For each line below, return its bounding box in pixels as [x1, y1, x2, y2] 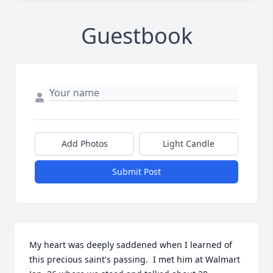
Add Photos [61, 137, 108, 149]
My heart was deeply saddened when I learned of [29, 238, 232, 250]
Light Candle [163, 137, 214, 149]
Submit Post [112, 165, 161, 177]
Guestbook [80, 20, 193, 51]
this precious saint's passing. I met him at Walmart [29, 253, 240, 265]
